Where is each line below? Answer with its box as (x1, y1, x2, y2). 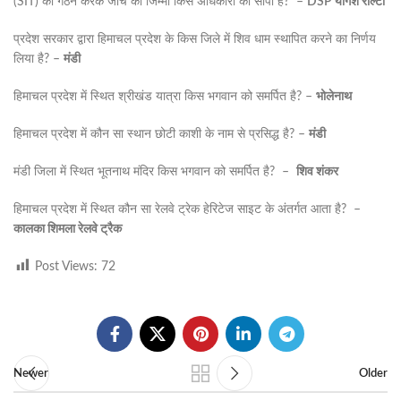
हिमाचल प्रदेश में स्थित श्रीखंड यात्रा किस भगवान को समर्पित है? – (13, 90, 316, 103)
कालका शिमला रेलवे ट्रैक (13, 223, 122, 235)
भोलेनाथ (316, 90, 352, 103)
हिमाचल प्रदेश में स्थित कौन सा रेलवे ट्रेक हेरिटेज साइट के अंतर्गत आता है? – (13, 203, 361, 216)
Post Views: (35, 260, 98, 273)
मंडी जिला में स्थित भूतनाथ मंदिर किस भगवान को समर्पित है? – (13, 166, 296, 178)
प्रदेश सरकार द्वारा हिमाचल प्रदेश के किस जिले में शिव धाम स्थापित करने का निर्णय (13, 33, 376, 46)
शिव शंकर (296, 166, 338, 178)
